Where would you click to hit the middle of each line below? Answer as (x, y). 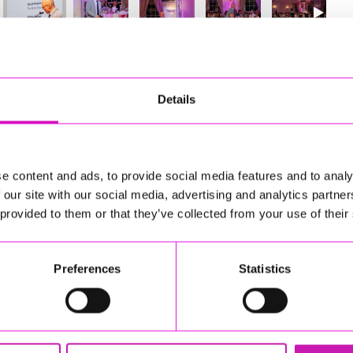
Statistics (265, 269)
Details (176, 99)
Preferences (87, 269)
